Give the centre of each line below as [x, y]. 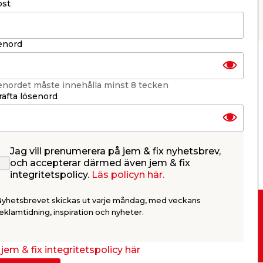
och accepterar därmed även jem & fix [100, 163]
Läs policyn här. [128, 175]
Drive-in [95, 222]
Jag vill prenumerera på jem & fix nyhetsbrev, [115, 151]
